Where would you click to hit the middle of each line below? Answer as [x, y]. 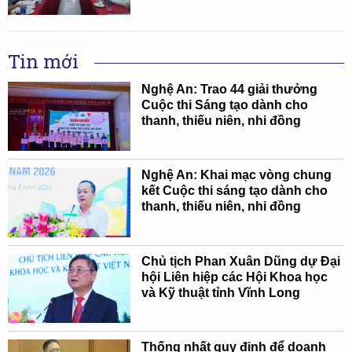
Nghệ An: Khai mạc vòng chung [236, 175]
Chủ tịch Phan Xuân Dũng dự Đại [240, 261]
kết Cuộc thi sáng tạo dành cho [234, 191]
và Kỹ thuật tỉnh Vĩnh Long [220, 292]
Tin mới [43, 61]
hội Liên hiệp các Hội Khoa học [234, 277]
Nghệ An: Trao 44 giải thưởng [229, 89]
